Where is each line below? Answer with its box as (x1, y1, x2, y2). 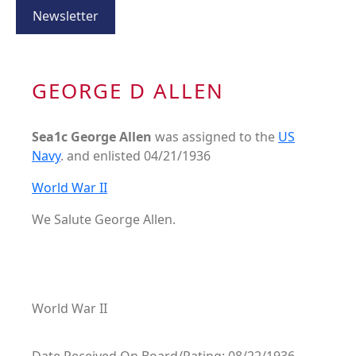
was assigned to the (155, 128, 278, 146)
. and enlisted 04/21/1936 (60, 147, 211, 165)
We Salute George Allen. (32, 211, 176, 229)
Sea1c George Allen (32, 128, 155, 146)
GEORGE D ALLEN (32, 76, 224, 106)
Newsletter (33, 7, 99, 25)
